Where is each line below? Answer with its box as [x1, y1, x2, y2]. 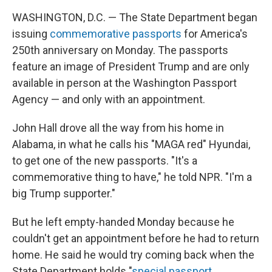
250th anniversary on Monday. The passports [12, 44, 228, 57]
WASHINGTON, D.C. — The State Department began [12, 11, 257, 24]
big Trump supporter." [12, 187, 115, 200]
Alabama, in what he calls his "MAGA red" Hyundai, [12, 138, 250, 151]
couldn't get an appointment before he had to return [12, 232, 259, 245]
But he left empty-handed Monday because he [12, 216, 234, 229]
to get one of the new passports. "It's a [12, 154, 197, 168]
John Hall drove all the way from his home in [12, 121, 224, 135]
